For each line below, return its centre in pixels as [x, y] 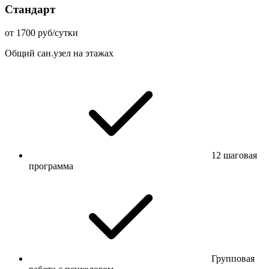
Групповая [233, 258]
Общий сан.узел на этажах [59, 53]
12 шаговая [234, 155]
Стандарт [30, 10]
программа [51, 166]
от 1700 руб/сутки [41, 32]
